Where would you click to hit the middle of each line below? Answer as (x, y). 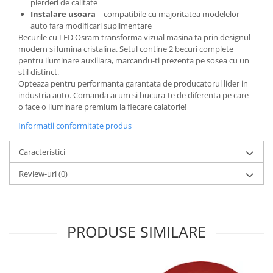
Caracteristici (42, 151)
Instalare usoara (63, 14)
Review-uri (39, 173)
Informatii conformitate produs (75, 125)
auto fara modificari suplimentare (91, 25)
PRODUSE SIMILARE (136, 231)
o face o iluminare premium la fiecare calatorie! (102, 106)
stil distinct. (39, 72)
